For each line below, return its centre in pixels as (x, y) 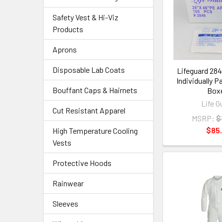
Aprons (65, 49)
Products (68, 29)
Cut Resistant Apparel (89, 110)
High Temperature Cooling (95, 131)
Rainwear (68, 183)
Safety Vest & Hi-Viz (85, 17)
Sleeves (65, 203)
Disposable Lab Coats (89, 70)
